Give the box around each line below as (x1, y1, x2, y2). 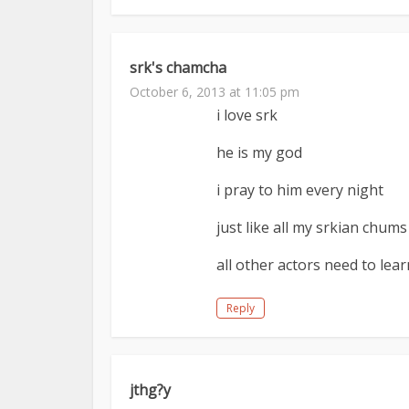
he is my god (216, 142, 302, 163)
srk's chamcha (130, 58, 226, 78)
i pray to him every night (216, 180, 383, 200)
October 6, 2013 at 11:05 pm (130, 83, 299, 100)
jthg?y (130, 380, 171, 400)
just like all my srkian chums (216, 217, 407, 237)
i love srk (216, 105, 278, 125)
